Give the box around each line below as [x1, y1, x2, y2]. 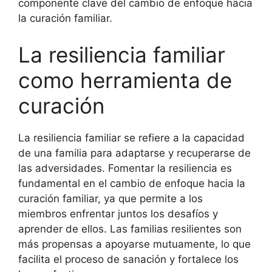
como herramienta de [18, 67, 232, 93]
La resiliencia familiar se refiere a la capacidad [18, 131, 245, 144]
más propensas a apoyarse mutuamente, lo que [18, 237, 251, 250]
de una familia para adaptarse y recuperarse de [18, 146, 251, 159]
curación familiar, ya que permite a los [18, 192, 203, 205]
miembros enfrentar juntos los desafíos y [18, 207, 218, 220]
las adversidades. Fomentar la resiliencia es [18, 161, 232, 174]
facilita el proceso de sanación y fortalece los [18, 253, 239, 265]
